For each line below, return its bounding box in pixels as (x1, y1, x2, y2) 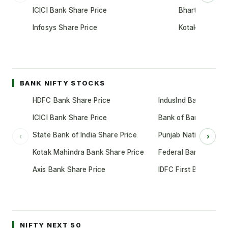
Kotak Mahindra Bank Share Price (33, 148, 144, 157)
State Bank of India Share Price (33, 131, 137, 139)
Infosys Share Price (33, 23, 97, 32)
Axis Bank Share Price (33, 165, 106, 174)
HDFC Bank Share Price (33, 96, 111, 105)
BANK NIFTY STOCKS (20, 79, 105, 88)
